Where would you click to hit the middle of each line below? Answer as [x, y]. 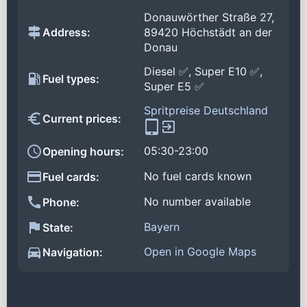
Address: [66, 33]
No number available [197, 201]
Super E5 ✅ [174, 87]
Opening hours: [83, 152]
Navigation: [73, 253]
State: [58, 227]
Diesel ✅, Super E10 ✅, [203, 72]
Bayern [162, 226]
